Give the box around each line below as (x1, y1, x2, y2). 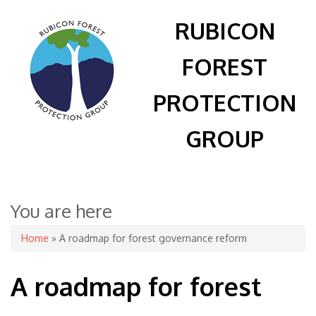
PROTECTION (153, 88, 296, 117)
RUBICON (174, 16, 275, 45)
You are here (11, 199, 112, 222)
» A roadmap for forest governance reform (49, 232, 247, 244)
